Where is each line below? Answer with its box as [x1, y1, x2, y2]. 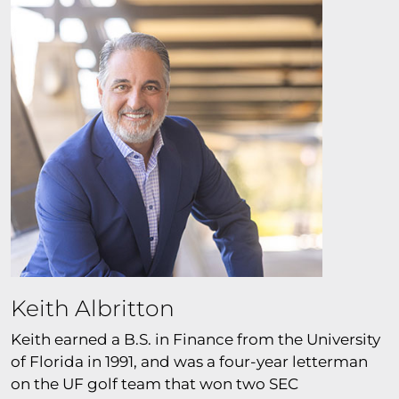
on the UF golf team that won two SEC [11, 374, 298, 393]
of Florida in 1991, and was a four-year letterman [11, 352, 368, 370]
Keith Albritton [11, 294, 175, 322]
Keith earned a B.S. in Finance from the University [11, 330, 380, 348]
